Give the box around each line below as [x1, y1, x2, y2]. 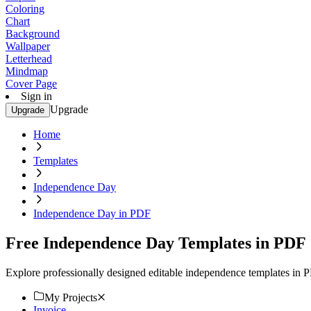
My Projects [44, 291, 97, 303]
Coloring [6, 3, 44, 15]
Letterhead [6, 53, 52, 65]
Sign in [21, 90, 52, 102]
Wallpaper [6, 40, 50, 52]
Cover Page [6, 78, 57, 90]
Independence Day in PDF [33, 208, 151, 219]
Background [6, 28, 60, 40]
